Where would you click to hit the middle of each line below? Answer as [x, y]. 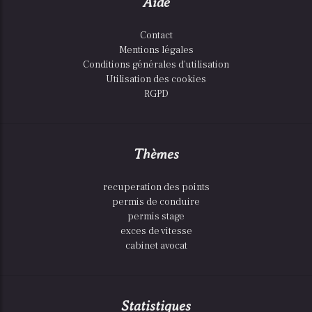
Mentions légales [156, 50]
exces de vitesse [156, 231]
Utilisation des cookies [156, 79]
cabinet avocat [156, 246]
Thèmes [156, 155]
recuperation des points [156, 187]
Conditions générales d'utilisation [156, 65]
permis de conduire [156, 202]
